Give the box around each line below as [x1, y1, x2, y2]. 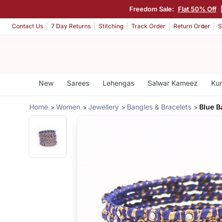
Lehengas [102, 79, 134, 87]
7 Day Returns [51, 22, 91, 30]
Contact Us [12, 22, 43, 30]
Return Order [173, 22, 210, 30]
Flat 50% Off [177, 4, 217, 13]
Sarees [66, 79, 89, 87]
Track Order [131, 22, 166, 30]
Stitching [99, 22, 123, 30]
